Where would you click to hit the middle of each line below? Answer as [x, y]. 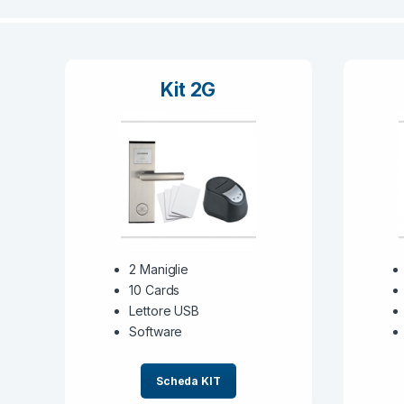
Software [156, 331]
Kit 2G [188, 90]
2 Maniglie [159, 269]
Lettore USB [164, 310]
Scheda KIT [188, 381]
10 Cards [155, 289]
